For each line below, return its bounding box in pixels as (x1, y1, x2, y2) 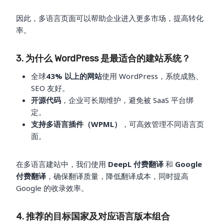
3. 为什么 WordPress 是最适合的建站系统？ (16, 52, 190, 64)
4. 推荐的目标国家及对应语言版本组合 (16, 210, 170, 222)
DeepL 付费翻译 (108, 158, 163, 169)
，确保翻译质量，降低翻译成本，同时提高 (46, 170, 188, 181)
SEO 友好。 (31, 82, 69, 93)
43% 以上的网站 (46, 70, 102, 81)
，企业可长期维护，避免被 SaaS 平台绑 (61, 94, 193, 105)
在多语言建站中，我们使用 (16, 158, 108, 169)
